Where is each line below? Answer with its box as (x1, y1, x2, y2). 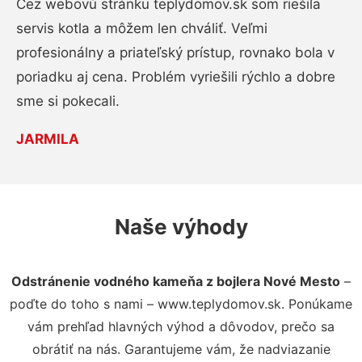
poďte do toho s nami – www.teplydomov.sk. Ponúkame (10, 295, 352, 312)
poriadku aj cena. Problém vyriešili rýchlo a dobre (16, 68, 335, 85)
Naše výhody (114, 213, 248, 239)
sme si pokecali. (16, 92, 120, 109)
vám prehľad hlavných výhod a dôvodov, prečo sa (27, 318, 335, 335)
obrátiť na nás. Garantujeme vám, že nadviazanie (32, 340, 330, 357)
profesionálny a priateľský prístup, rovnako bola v (16, 44, 335, 61)
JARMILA (16, 130, 79, 147)
